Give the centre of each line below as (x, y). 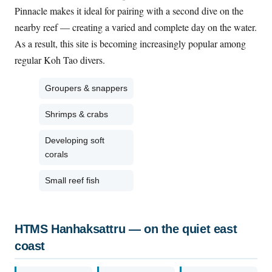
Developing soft (75, 140)
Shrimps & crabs (76, 114)
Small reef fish (72, 180)
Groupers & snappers (86, 88)
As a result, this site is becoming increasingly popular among (130, 43)
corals (56, 154)
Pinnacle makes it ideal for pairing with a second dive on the (129, 10)
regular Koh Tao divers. (60, 59)
